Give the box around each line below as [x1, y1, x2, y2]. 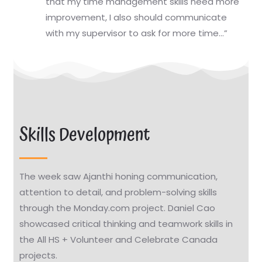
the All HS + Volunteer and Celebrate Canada [19, 233, 218, 246]
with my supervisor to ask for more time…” [46, 26, 228, 39]
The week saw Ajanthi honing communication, [19, 170, 218, 182]
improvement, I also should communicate [46, 11, 227, 23]
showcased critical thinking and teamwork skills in [19, 218, 233, 230]
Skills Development [19, 121, 151, 150]
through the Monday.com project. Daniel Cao [19, 202, 216, 214]
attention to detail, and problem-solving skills [19, 186, 218, 198]
